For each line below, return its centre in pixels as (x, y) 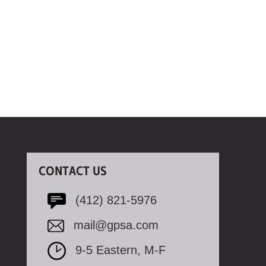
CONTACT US (73, 171)
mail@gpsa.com (116, 225)
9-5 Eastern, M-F (121, 250)
